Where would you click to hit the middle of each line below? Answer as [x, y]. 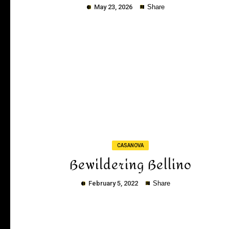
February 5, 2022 [113, 183]
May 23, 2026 [113, 7]
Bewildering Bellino [130, 165]
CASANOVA [131, 145]
